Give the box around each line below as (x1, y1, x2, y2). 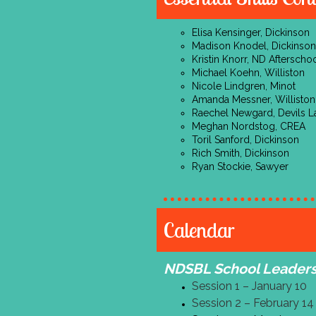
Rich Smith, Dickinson (192, 147, 289, 159)
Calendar (164, 217, 235, 243)
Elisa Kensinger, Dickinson (192, 27, 310, 38)
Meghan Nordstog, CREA (192, 121, 305, 132)
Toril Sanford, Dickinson (192, 134, 299, 145)
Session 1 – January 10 (192, 279, 307, 293)
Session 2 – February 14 (192, 296, 314, 310)
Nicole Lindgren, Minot (192, 80, 296, 92)
